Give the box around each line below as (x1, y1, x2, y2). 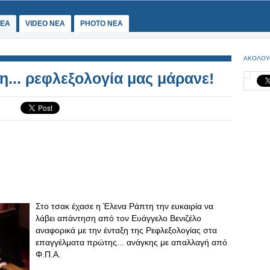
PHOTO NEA (80, 19, 123, 28)
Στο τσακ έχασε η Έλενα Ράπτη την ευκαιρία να (36, 201, 213, 211)
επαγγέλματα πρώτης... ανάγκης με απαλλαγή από (36, 237, 227, 247)
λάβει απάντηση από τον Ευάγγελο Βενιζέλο (36, 213, 201, 223)
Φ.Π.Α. (36, 250, 61, 259)
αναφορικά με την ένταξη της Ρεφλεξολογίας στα (36, 225, 217, 235)
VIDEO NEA (25, 19, 65, 28)
